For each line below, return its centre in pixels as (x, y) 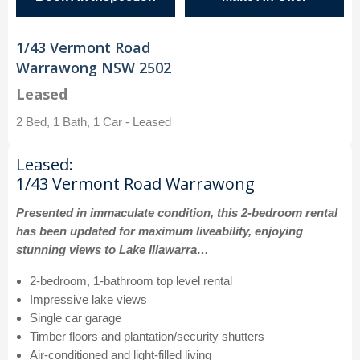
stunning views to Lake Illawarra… (112, 250)
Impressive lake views (88, 300)
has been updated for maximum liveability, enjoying (160, 231)
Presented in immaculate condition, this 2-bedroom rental (177, 213)
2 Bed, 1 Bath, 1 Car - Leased (94, 122)
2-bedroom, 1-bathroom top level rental (131, 281)
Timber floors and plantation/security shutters (147, 337)
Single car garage (76, 318)
